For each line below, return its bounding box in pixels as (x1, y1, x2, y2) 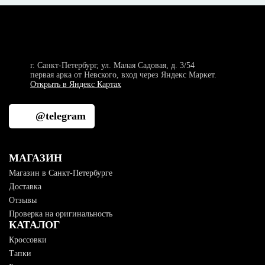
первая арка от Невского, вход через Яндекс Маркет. (30, 70, 216, 79)
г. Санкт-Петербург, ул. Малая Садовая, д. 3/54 (30, 61, 195, 70)
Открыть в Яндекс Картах (30, 80, 121, 89)
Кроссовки (9, 235, 47, 244)
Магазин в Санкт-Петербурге (9, 169, 112, 177)
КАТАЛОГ (9, 219, 60, 231)
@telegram (35, 110, 86, 122)
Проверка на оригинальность (9, 209, 112, 218)
